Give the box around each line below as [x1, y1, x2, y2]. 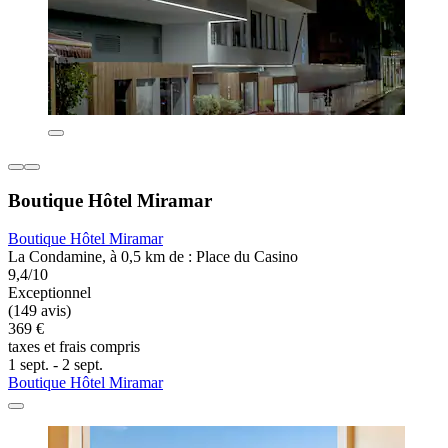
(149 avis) [8, 302, 71, 320]
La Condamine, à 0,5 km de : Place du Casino [8, 248, 298, 266]
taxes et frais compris [8, 338, 140, 356]
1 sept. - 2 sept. [8, 356, 103, 374]
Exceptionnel [8, 284, 91, 302]
